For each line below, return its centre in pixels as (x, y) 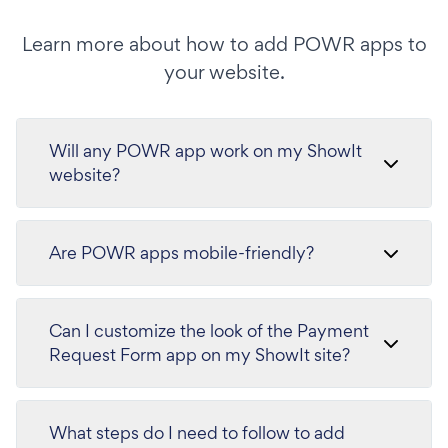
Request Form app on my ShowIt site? (199, 354)
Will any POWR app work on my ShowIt (205, 150)
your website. (224, 72)
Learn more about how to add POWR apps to (224, 44)
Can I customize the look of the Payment (209, 330)
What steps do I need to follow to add (197, 432)
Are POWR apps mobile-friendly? (181, 252)
